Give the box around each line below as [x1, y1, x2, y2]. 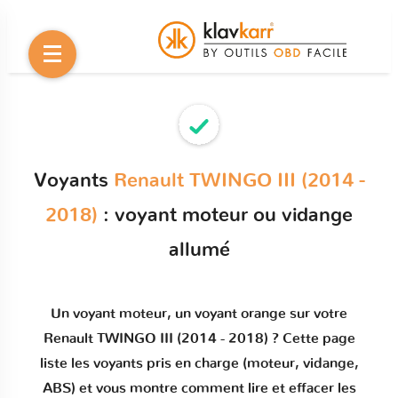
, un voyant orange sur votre [167, 306, 347, 321]
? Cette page [267, 331, 355, 346]
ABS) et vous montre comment [42, 381, 248, 395]
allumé [168, 240, 230, 259]
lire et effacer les [247, 381, 356, 395]
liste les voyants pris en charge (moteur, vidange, [39, 356, 359, 370]
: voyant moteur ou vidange [98, 205, 353, 225]
